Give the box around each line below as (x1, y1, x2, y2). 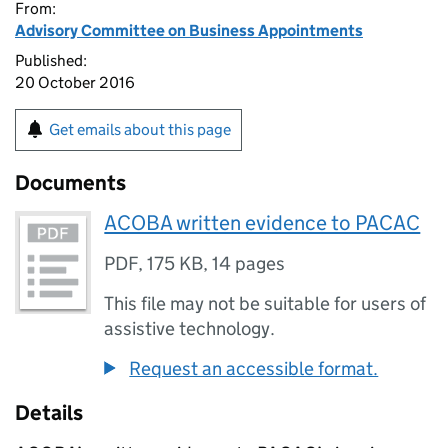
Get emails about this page (49, 120, 231, 139)
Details (15, 400, 83, 426)
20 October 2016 (15, 73, 135, 92)
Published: (15, 51, 87, 70)
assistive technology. (104, 317, 276, 340)
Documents (15, 170, 126, 196)
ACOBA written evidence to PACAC (104, 210, 421, 236)
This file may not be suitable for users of (104, 292, 427, 315)
